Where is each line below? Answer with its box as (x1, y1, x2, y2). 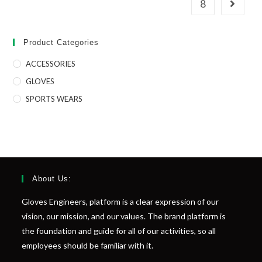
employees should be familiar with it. (22, 240, 154, 251)
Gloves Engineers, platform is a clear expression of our (22, 196, 219, 207)
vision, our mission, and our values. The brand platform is (22, 211, 226, 222)
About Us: (32, 174, 72, 184)
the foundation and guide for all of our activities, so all (22, 226, 216, 236)
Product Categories (23, 38, 99, 47)
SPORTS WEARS (26, 94, 83, 104)
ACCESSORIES (26, 59, 76, 69)
